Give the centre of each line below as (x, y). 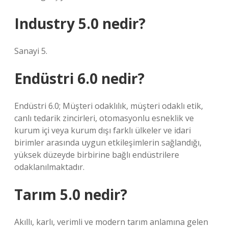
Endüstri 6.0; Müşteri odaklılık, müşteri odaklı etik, (109, 106)
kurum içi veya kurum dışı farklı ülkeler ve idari (103, 130)
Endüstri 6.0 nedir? (79, 78)
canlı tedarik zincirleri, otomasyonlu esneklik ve (104, 118)
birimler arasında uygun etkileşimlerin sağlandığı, (108, 142)
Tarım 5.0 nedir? (71, 194)
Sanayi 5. (31, 51)
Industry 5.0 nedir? (80, 23)
